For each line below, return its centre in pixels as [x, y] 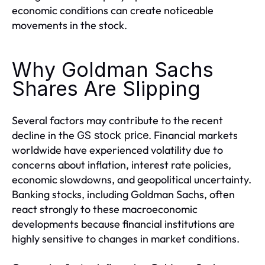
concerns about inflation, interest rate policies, [122, 165]
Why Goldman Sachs [113, 70]
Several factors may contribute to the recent [117, 120]
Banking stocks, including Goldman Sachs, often [123, 194]
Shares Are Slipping [106, 88]
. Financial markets [193, 135]
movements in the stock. [70, 25]
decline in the [44, 135]
